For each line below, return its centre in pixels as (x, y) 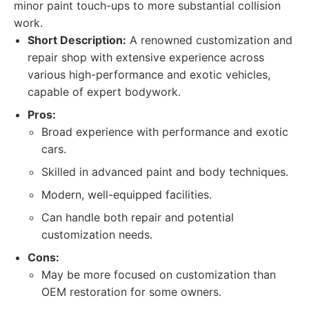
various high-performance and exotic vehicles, (149, 74)
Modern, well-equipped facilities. (127, 195)
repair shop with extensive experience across (146, 57)
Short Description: (77, 40)
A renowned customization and (209, 40)
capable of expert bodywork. (104, 92)
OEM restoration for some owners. (131, 292)
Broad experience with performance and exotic (165, 132)
